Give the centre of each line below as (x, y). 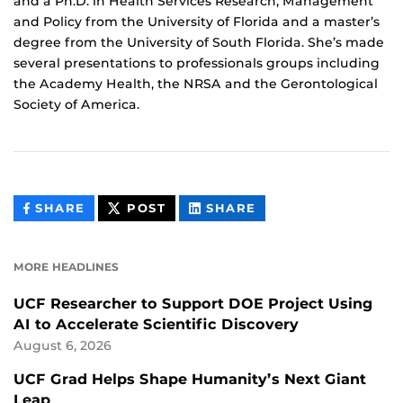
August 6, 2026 (63, 346)
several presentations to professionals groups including (197, 63)
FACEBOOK (124, 248)
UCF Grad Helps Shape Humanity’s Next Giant (190, 380)
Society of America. (76, 105)
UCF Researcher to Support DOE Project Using (193, 304)
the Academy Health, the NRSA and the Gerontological (196, 84)
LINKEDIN (291, 248)
